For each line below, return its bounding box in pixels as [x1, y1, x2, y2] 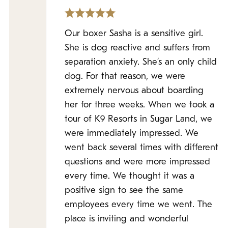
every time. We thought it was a [65, 172, 194, 181]
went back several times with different [65, 143, 218, 153]
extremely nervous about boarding [65, 86, 204, 96]
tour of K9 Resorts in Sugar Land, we [65, 115, 212, 124]
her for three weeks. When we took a [65, 100, 214, 110]
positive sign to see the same [65, 186, 183, 195]
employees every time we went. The [65, 200, 212, 210]
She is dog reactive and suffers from [65, 43, 210, 53]
